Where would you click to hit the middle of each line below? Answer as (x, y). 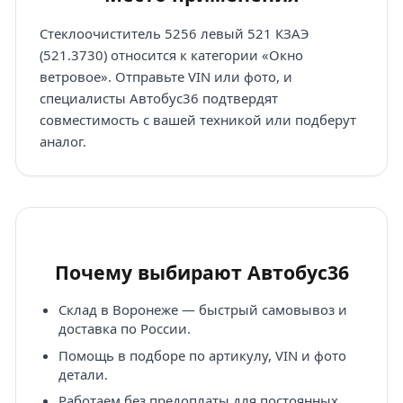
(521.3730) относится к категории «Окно (171, 55)
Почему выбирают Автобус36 (201, 273)
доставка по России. (124, 329)
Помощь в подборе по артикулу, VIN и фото (202, 355)
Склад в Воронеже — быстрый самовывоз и (202, 310)
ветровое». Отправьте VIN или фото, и (166, 77)
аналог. (63, 142)
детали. (83, 374)
